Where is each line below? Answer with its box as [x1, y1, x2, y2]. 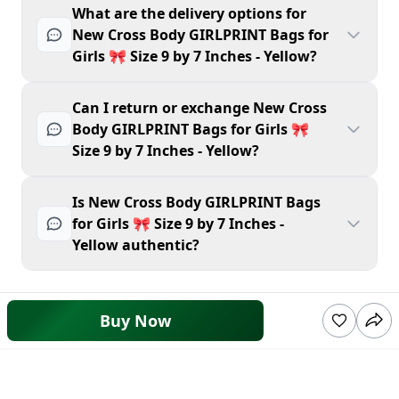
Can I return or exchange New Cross [72, 98, 327, 118]
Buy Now [100, 310, 171, 331]
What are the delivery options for [72, 4, 306, 23]
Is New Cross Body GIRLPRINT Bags [72, 192, 321, 212]
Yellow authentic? [72, 235, 199, 255]
